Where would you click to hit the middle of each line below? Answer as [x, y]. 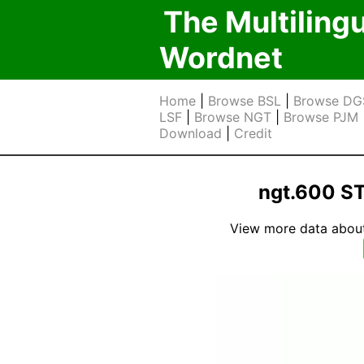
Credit [253, 133]
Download [191, 133]
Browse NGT [233, 117]
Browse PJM [321, 117]
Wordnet [221, 58]
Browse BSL [245, 101]
